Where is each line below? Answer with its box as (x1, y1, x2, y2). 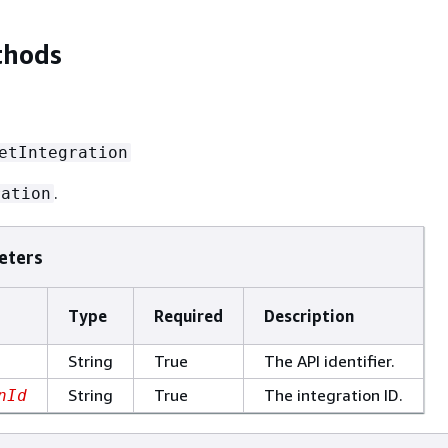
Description (264, 305, 354, 326)
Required (154, 305, 223, 326)
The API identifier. (264, 350, 395, 371)
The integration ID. (264, 384, 403, 405)
